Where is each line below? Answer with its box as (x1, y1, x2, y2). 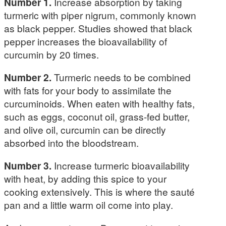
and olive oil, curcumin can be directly (4, 123, 166, 137)
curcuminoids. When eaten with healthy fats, (4, 96, 195, 110)
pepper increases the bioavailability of (4, 34, 167, 48)
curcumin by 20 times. (4, 47, 99, 61)
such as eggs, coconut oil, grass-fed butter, (4, 109, 190, 124)
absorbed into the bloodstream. (4, 136, 139, 150)
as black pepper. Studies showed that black (4, 21, 192, 35)
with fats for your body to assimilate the (4, 83, 172, 97)
